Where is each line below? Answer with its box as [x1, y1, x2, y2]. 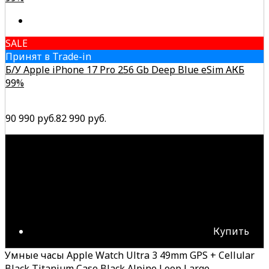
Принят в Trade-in [5, 49, 91, 63]
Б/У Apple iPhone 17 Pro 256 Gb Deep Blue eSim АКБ [5, 62, 244, 76]
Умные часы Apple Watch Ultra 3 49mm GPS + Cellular [5, 248, 255, 262]
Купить [213, 224, 249, 238]
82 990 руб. [56, 111, 106, 125]
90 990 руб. [5, 111, 56, 125]
